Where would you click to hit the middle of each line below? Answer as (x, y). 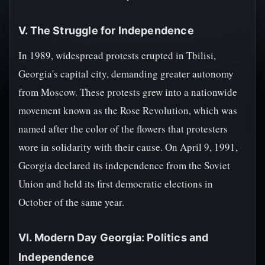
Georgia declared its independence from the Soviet (124, 165)
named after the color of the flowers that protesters (123, 129)
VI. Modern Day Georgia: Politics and (114, 237)
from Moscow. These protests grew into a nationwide (128, 92)
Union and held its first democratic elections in (116, 184)
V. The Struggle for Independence (106, 30)
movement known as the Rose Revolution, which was (128, 110)
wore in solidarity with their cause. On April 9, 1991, (128, 147)
